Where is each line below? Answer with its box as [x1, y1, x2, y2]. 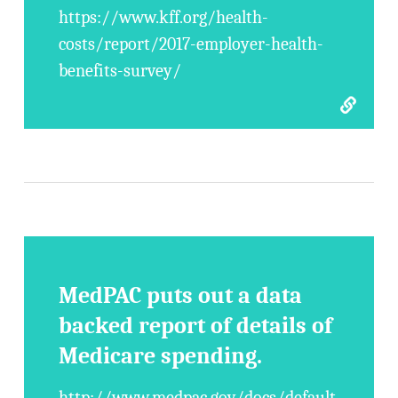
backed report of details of [59, 313, 333, 339]
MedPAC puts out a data [59, 283, 303, 309]
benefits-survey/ [59, 60, 182, 81]
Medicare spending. [59, 343, 263, 370]
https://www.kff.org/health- [59, 7, 269, 28]
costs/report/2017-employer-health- [59, 34, 324, 54]
